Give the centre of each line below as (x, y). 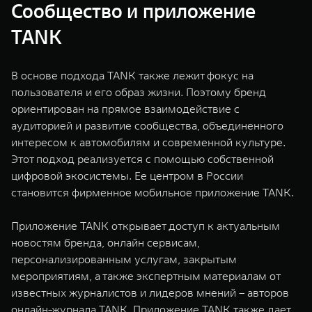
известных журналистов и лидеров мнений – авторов (150, 292)
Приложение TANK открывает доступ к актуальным (146, 225)
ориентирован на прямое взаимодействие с (125, 108)
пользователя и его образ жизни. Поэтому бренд (139, 92)
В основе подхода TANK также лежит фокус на (132, 75)
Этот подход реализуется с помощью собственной (142, 158)
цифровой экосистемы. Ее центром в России (127, 175)
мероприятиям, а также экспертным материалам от (146, 275)
